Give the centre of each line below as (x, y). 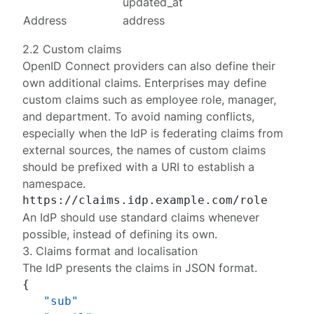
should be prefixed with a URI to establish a (139, 167)
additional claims (94, 83)
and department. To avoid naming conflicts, (139, 116)
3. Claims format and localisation (110, 251)
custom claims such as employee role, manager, (150, 100)
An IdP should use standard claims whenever (141, 217)
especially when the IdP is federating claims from (153, 133)
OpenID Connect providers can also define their (149, 66)
